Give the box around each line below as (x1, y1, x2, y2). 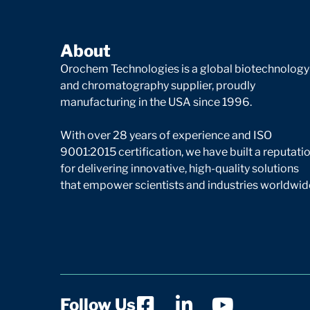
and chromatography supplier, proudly (60, 78, 255, 92)
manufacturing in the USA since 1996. (60, 95, 252, 109)
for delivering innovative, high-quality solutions (60, 161, 299, 175)
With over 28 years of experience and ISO (60, 128, 272, 142)
